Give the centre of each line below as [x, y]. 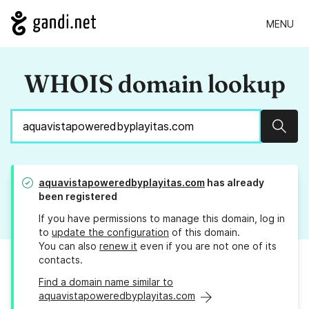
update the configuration [110, 232]
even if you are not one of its [207, 246]
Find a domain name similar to [106, 282]
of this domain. [205, 232]
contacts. [61, 260]
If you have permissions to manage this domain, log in [162, 219]
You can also [69, 246]
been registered [78, 197]
